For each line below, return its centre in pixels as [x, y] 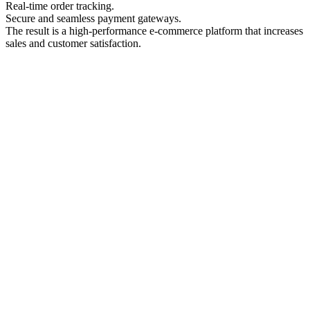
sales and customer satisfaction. [73, 44]
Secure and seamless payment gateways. [93, 19]
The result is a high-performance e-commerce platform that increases [154, 31]
